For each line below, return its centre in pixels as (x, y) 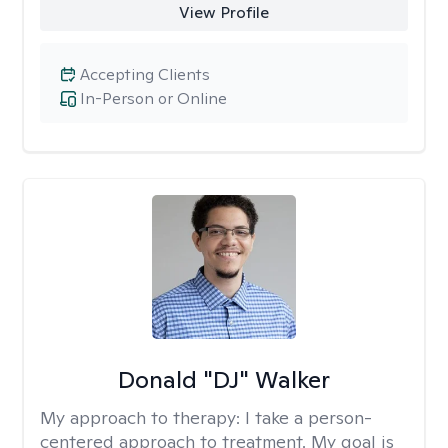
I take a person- (308, 417)
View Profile (223, 12)
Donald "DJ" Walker (223, 379)
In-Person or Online (153, 98)
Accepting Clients (145, 74)
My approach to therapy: (142, 417)
